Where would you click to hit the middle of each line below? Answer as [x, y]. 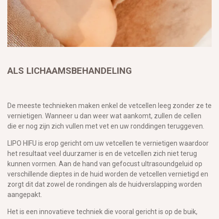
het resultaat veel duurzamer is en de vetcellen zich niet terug [102, 153]
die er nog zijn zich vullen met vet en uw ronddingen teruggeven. [106, 126]
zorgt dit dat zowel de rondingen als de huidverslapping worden [105, 184]
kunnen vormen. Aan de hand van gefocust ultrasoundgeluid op [105, 164]
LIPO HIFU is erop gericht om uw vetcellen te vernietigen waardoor [108, 143]
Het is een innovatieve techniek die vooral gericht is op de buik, [102, 211]
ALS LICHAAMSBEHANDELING [70, 71]
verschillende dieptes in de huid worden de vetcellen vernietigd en [108, 174]
